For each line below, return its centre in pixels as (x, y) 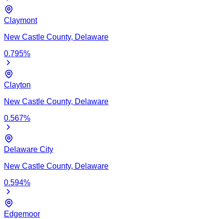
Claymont (21, 20)
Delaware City (29, 149)
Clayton (17, 85)
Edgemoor (22, 214)
